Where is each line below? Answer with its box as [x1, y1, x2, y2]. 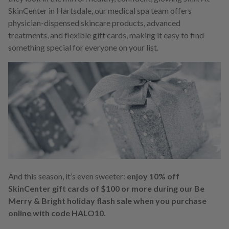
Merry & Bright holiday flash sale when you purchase [8, 196, 207, 206]
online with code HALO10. [8, 208, 106, 218]
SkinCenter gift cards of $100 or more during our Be [8, 184, 204, 194]
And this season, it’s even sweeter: [8, 171, 127, 181]
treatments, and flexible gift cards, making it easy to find [8, 30, 204, 40]
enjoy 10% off [127, 171, 179, 181]
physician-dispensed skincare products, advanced [8, 18, 180, 28]
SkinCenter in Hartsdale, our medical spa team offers [8, 6, 192, 16]
